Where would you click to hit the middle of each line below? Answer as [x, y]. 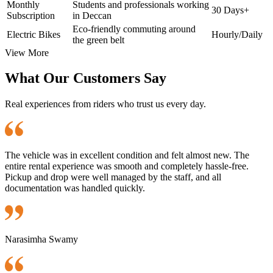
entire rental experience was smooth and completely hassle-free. [127, 166]
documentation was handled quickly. [75, 188]
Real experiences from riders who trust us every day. [105, 104]
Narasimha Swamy [41, 239]
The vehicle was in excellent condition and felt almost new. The [127, 155]
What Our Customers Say [86, 78]
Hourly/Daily [237, 34]
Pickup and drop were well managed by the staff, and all [113, 177]
